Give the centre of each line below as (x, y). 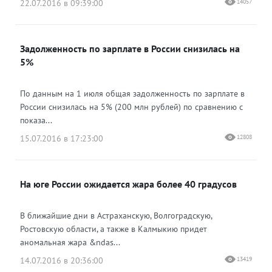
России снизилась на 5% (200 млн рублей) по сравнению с (131, 107)
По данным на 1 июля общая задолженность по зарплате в (132, 93)
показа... (36, 120)
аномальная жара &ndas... (70, 242)
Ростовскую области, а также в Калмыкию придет (114, 229)
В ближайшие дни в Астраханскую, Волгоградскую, (116, 216)
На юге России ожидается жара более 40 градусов (128, 184)
